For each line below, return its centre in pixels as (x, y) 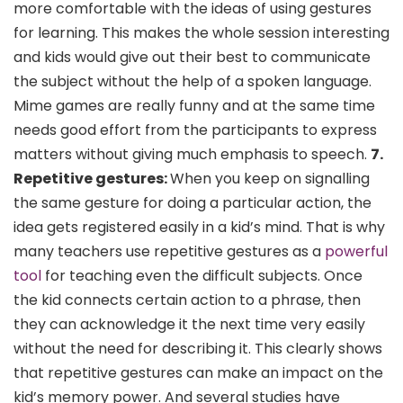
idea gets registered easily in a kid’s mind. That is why (199, 227)
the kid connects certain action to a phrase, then (187, 300)
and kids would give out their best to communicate (192, 57)
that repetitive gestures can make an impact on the (198, 372)
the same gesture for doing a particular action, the (193, 202)
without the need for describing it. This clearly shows (198, 348)
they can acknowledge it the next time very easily (189, 324)
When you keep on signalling (270, 178)
